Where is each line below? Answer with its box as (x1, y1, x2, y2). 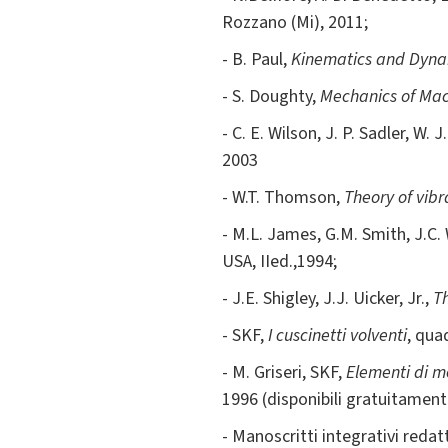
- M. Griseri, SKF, (222, 360, 346, 386)
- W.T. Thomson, (222, 185, 344, 211)
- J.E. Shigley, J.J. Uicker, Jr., (222, 286, 433, 312)
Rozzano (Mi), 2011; (222, 10, 368, 36)
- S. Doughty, (222, 84, 320, 110)
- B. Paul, (222, 47, 291, 73)
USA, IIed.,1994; (222, 249, 337, 275)
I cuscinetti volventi (268, 323, 407, 349)
